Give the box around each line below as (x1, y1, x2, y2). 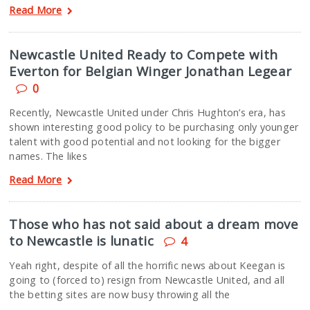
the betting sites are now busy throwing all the (9, 288, 230, 301)
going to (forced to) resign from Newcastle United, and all (9, 273, 284, 286)
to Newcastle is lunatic (9, 232, 154, 249)
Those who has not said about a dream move (9, 215, 298, 232)
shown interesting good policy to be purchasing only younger (9, 120, 299, 134)
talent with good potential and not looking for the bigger (9, 135, 280, 148)
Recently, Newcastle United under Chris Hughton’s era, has (9, 106, 286, 119)
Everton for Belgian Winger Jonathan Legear (9, 62, 292, 80)
